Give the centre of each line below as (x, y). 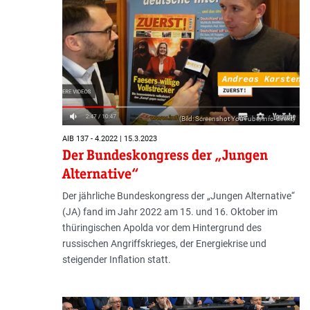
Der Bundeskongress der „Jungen (165, 155)
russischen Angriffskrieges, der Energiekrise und (164, 243)
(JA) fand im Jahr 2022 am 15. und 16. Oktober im (170, 211)
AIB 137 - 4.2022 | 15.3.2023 (109, 139)
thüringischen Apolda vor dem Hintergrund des (162, 227)
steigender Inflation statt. (116, 259)
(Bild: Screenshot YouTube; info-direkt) (237, 118)
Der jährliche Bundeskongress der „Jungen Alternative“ (178, 195)
